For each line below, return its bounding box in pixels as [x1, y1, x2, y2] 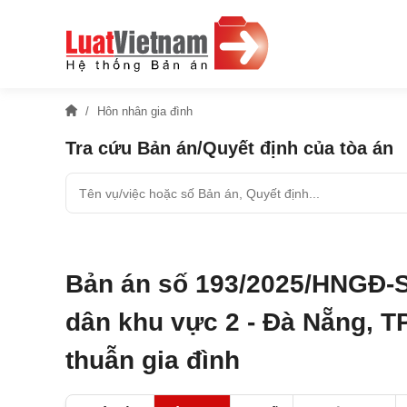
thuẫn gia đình [65, 346, 240, 374]
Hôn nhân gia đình [97, 104, 193, 118]
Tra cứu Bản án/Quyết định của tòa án [65, 138, 393, 158]
